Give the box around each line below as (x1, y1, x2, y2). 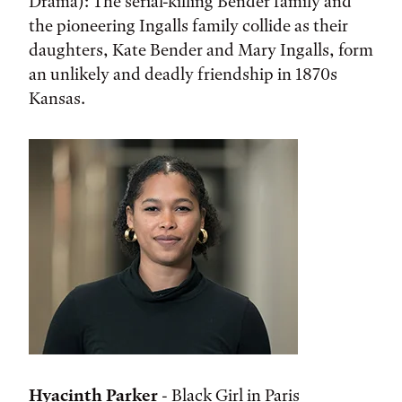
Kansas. (29, 88, 85, 109)
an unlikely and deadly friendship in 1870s (29, 64, 337, 85)
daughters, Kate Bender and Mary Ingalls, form (29, 39, 373, 61)
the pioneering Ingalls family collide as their (29, 15, 348, 37)
